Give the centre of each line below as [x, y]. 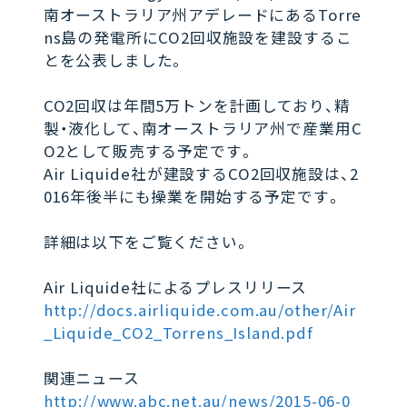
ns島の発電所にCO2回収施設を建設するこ [198, 38]
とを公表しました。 [114, 60]
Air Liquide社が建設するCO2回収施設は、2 [201, 174]
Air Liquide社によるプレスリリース [175, 288]
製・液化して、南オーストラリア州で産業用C [203, 129]
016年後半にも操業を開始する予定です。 [193, 197]
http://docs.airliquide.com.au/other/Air [199, 310]
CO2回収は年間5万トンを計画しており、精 [197, 106]
